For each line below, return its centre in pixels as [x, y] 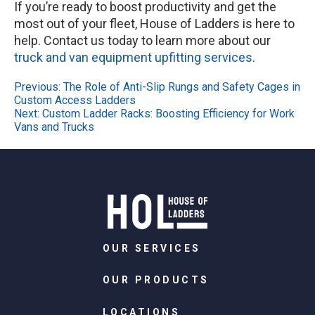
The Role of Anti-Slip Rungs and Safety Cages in [182, 86]
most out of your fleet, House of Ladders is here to [154, 23]
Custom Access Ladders [75, 100]
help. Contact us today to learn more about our [142, 40]
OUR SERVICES [152, 248]
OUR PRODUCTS [156, 280]
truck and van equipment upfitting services [133, 57]
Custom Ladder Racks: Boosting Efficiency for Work [168, 113]
